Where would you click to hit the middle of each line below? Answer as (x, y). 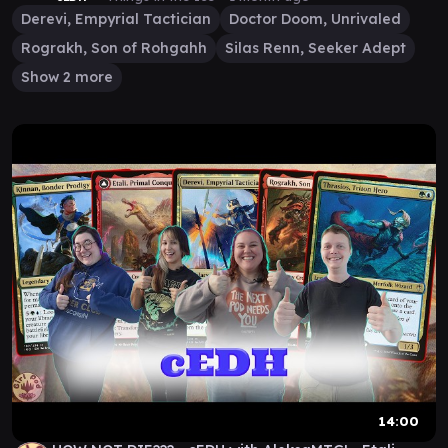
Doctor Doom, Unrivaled (315, 19)
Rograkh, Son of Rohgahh (114, 48)
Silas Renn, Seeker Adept (315, 48)
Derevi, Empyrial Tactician (116, 19)
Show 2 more (67, 77)
